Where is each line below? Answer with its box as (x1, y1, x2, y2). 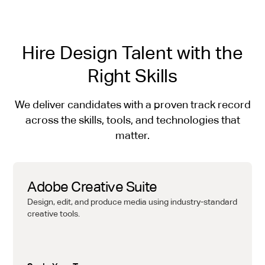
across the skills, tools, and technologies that (25, 114, 240, 127)
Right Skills (87, 65, 178, 87)
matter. (115, 130, 150, 142)
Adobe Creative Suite (27, 179, 157, 195)
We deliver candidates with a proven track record (14, 99, 251, 111)
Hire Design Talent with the (22, 42, 243, 64)
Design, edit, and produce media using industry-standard (27, 197, 237, 207)
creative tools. (27, 209, 80, 219)
